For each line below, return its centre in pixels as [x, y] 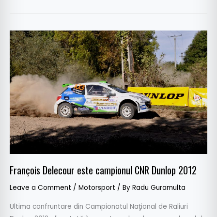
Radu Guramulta [159, 188]
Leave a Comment [40, 188]
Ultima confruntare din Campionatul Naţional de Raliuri [99, 206]
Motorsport [97, 188]
